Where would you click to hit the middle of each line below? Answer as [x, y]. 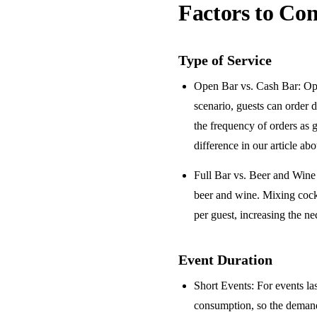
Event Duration [225, 260]
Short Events [223, 286]
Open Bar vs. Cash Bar [246, 86]
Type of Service [225, 60]
